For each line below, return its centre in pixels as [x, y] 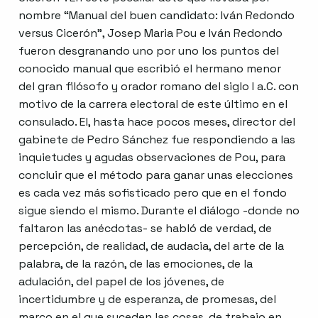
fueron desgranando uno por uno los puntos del [149, 51]
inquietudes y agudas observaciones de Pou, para [152, 158]
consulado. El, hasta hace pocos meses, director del [157, 122]
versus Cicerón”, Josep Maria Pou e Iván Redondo [150, 33]
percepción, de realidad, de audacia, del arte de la [151, 246]
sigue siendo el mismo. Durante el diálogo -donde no [159, 211]
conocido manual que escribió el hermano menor [150, 69]
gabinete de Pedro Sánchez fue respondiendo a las [157, 140]
